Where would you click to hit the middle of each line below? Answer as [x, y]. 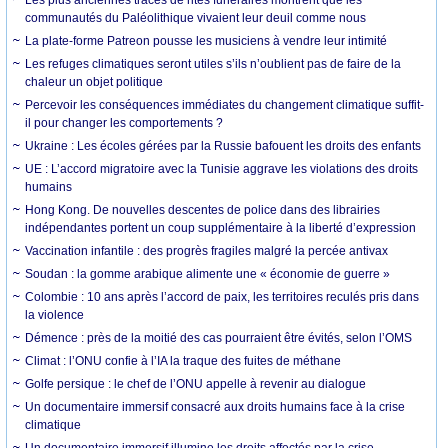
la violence [55, 314]
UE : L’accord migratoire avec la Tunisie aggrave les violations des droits [222, 168]
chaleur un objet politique [94, 81]
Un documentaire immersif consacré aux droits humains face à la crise [215, 406]
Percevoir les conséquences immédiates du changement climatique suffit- [225, 104]
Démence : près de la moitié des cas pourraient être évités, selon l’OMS [219, 337]
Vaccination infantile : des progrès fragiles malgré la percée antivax [207, 250]
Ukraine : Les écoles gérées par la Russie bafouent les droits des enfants [223, 145]
